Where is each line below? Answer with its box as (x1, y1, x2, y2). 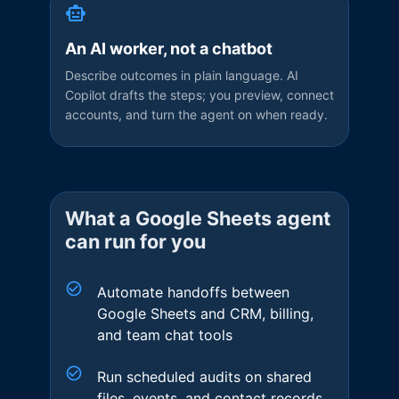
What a (65, 207, 135, 230)
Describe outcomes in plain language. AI (65, 68, 298, 83)
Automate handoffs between (97, 282, 289, 301)
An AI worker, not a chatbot (65, 38, 273, 58)
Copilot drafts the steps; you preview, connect (65, 87, 334, 102)
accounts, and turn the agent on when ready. (65, 107, 328, 122)
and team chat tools (97, 325, 232, 344)
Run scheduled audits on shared (97, 367, 312, 386)
